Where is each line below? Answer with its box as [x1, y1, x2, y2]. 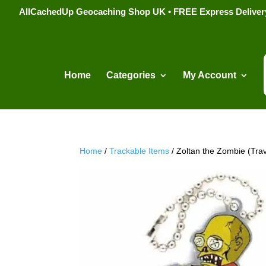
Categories [106, 69, 156, 80]
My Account [182, 69, 236, 80]
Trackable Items [109, 146, 170, 156]
